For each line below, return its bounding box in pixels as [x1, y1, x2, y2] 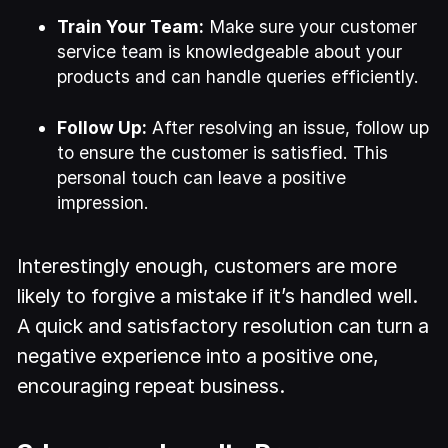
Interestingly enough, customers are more [17, 254, 398, 279]
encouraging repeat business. [17, 374, 286, 399]
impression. [57, 192, 150, 214]
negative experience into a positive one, [17, 344, 380, 369]
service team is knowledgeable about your [57, 41, 403, 63]
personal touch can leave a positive [57, 167, 347, 189]
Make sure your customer [204, 16, 418, 38]
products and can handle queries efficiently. [57, 66, 420, 88]
